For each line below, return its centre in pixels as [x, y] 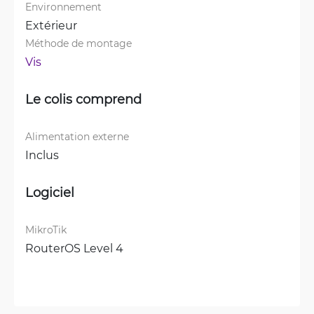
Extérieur [51, 25]
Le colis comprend [83, 99]
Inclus [42, 155]
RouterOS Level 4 [74, 248]
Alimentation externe [77, 137]
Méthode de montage [78, 43]
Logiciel [50, 192]
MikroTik [46, 230]
